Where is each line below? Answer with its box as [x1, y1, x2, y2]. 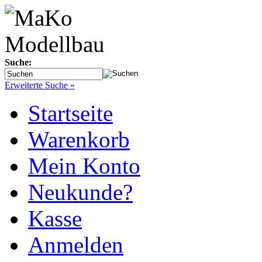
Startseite [28, 101, 113, 126]
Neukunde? [28, 180, 133, 205]
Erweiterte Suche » [5, 80, 75, 90]
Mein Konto [28, 153, 140, 178]
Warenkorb [28, 127, 130, 152]
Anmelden [28, 232, 123, 257]
